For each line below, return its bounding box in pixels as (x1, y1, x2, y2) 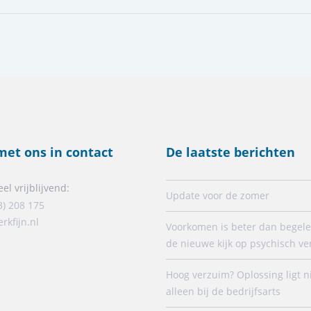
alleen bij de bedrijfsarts (166, 284, 280, 298)
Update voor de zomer (166, 188, 269, 202)
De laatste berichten (166, 143, 295, 160)
